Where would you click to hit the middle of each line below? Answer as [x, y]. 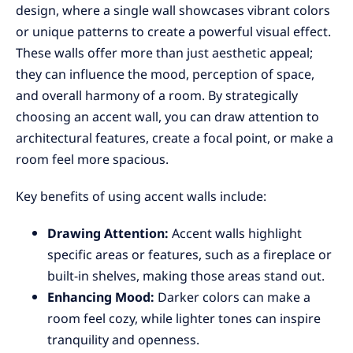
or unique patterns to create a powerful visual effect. [173, 32]
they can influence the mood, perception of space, [165, 74]
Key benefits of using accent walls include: [141, 197]
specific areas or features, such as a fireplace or [190, 255]
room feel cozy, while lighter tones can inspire [184, 319]
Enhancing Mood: [102, 297]
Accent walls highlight [237, 234]
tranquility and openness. [123, 340]
